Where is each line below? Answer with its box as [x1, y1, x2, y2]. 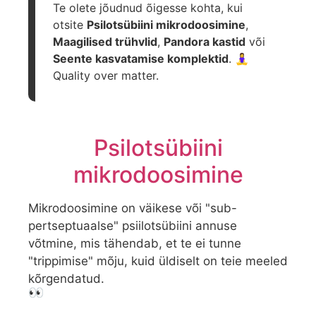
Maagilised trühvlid [53, 34, 157, 49]
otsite [53, 17, 87, 32]
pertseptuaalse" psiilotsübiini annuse [28, 218, 237, 233]
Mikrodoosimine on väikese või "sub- [28, 200, 237, 215]
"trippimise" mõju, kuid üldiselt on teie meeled [28, 253, 288, 268]
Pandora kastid [164, 34, 245, 49]
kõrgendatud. [28, 271, 104, 286]
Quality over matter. [53, 68, 162, 83]
